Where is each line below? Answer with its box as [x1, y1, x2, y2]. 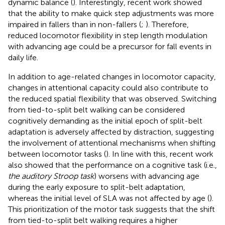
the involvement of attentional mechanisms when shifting [8, 138, 215, 148]
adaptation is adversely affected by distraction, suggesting [8, 127, 214, 137]
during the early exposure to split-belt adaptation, [8, 182, 185, 192]
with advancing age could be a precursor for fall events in [8, 42, 211, 52]
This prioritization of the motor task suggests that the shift [8, 204, 215, 214]
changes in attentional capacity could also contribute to [8, 83, 208, 93]
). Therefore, [146, 20, 189, 30]
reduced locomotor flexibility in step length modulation [8, 31, 207, 41]
